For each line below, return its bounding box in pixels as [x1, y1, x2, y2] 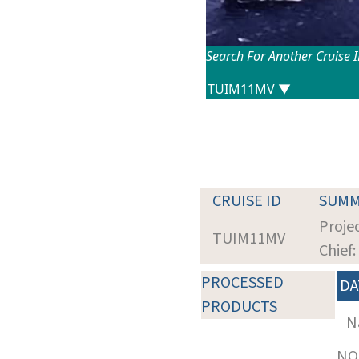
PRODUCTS [201, 295, 277, 318]
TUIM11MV [212, 227, 285, 250]
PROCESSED [201, 271, 284, 294]
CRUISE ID [212, 189, 281, 212]
